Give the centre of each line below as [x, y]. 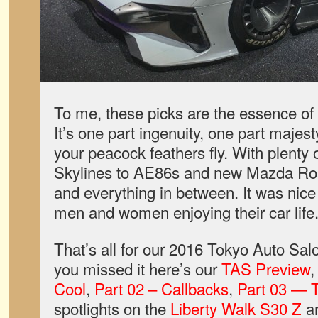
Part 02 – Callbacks [161, 288]
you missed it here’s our [138, 268]
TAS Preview [266, 268]
